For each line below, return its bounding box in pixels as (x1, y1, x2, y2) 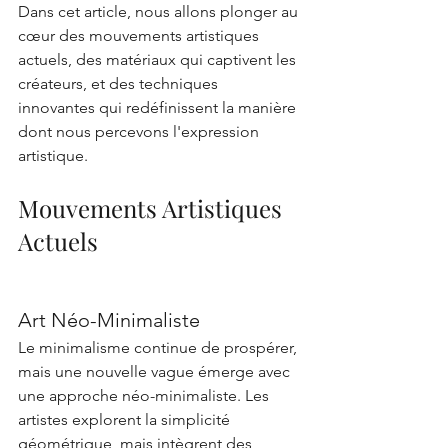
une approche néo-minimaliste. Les (18, 386, 273, 405)
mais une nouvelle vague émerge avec (18, 362, 294, 381)
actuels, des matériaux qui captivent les (18, 50, 300, 69)
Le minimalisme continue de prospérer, (18, 338, 301, 357)
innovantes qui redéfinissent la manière (18, 98, 300, 117)
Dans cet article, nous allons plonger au (18, 2, 302, 21)
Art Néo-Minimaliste (18, 308, 200, 332)
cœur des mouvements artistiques (18, 26, 263, 45)
